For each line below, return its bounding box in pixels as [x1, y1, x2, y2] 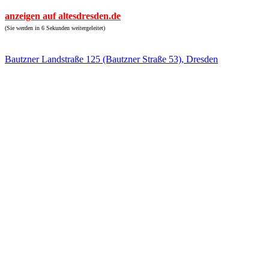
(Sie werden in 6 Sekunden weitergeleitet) [5, 25, 105, 31]
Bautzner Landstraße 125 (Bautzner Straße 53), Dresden [5, 54, 218, 64]
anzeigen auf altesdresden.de [5, 11, 121, 21]
